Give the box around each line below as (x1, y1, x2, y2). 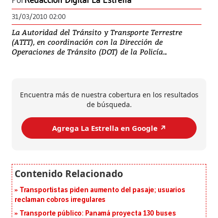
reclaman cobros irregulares (15, 196, 106, 204)
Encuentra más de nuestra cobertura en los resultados (19, 90, 199, 100)
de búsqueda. (86, 100, 132, 109)
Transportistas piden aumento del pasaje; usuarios (19, 186, 185, 195)
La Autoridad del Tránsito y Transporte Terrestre (12, 27, 182, 37)
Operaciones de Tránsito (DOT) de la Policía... (12, 47, 167, 57)
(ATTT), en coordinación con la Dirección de (12, 37, 163, 47)
